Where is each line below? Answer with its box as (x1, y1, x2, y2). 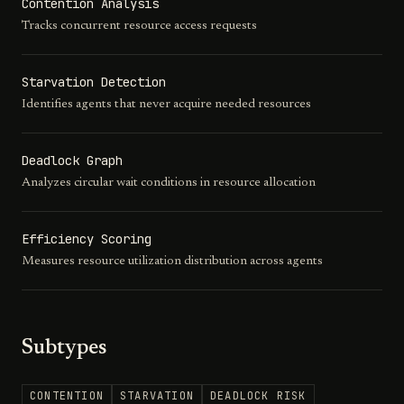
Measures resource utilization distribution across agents (22, 255, 323, 268)
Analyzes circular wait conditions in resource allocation (22, 177, 316, 189)
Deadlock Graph (22, 152, 123, 169)
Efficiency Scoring (22, 231, 151, 247)
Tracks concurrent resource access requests (22, 20, 257, 32)
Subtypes (22, 337, 107, 359)
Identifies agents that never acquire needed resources (22, 98, 311, 111)
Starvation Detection (22, 74, 166, 90)
